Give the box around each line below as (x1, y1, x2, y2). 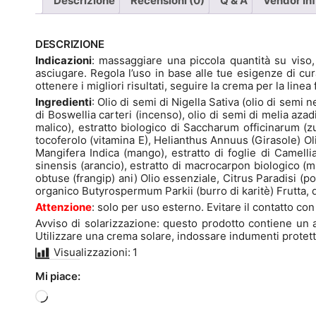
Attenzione (35, 200, 92, 214)
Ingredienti (35, 95, 92, 109)
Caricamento (47, 288, 111, 303)
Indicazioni (35, 54, 92, 68)
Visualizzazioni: (54, 245, 130, 260)
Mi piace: (35, 269, 80, 284)
